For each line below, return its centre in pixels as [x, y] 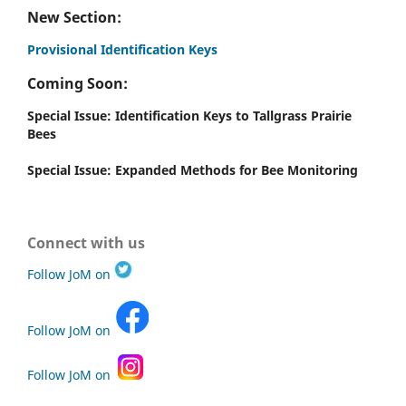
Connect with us [86, 243]
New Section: [74, 17]
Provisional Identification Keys [122, 50]
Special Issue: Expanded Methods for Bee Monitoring [193, 170]
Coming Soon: [77, 83]
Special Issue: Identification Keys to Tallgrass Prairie [189, 116]
